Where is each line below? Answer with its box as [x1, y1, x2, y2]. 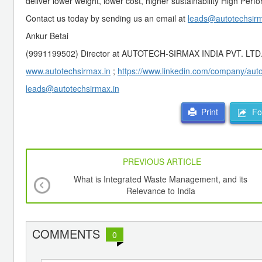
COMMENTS [32, 225, 100, 243]
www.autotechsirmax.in [26, 64, 111, 77]
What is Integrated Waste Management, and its [74, 173, 248, 185]
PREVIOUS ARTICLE [123, 156, 202, 168]
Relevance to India [126, 185, 195, 197]
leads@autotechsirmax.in [26, 82, 119, 94]
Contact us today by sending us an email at [26, 12, 188, 24]
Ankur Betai [26, 29, 68, 42]
